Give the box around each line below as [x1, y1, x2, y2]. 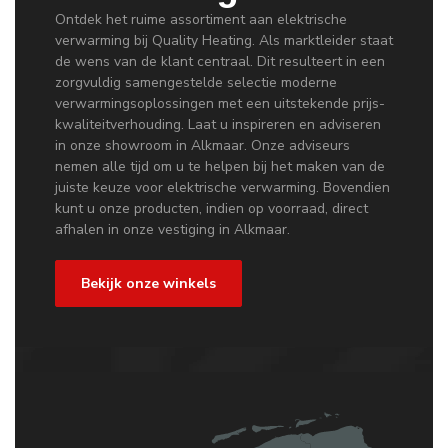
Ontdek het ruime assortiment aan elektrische [55, 10, 347, 30]
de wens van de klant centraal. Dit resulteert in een [55, 52, 385, 72]
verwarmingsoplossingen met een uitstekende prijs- [55, 94, 385, 114]
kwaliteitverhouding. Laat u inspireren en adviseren [55, 115, 381, 135]
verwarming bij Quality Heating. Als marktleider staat [55, 31, 393, 51]
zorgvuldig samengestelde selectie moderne [55, 73, 337, 93]
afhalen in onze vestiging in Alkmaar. [55, 220, 290, 240]
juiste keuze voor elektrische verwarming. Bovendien [55, 178, 390, 198]
